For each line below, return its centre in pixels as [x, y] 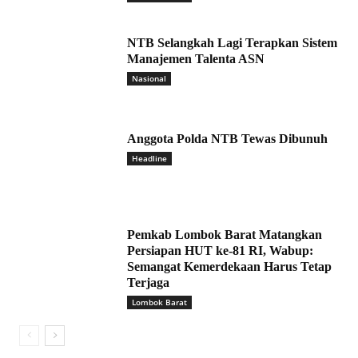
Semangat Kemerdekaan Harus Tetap [229, 267]
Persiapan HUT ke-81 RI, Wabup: [220, 251]
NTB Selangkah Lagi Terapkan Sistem [232, 43]
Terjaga [148, 283]
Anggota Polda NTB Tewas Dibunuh [227, 139]
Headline [149, 159]
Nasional [149, 79]
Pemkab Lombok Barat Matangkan [225, 235]
